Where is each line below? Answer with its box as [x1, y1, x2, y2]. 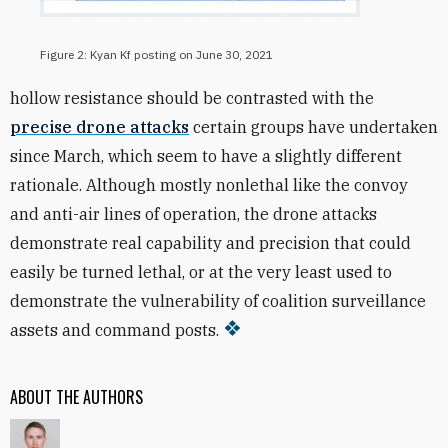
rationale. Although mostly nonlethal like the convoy [10, 175, 408, 195]
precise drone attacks [10, 117, 189, 137]
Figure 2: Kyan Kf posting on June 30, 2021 [40, 47, 273, 62]
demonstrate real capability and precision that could [10, 233, 411, 253]
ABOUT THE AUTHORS [10, 385, 143, 409]
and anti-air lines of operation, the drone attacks [10, 204, 377, 224]
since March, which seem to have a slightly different [10, 146, 402, 166]
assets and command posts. [10, 320, 219, 340]
